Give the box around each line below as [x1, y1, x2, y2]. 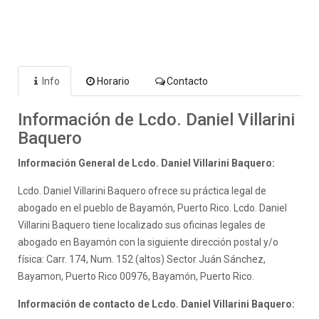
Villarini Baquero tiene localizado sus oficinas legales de [18, 219, 266, 231]
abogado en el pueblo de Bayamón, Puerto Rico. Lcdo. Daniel [18, 202, 287, 214]
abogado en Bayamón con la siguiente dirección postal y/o [18, 236, 278, 248]
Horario [97, 75, 130, 87]
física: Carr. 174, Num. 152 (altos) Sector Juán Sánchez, [18, 253, 266, 265]
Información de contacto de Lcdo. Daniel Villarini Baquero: [18, 298, 295, 310]
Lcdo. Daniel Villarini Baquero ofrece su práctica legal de [18, 184, 266, 197]
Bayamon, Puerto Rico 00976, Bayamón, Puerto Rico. [18, 270, 254, 282]
